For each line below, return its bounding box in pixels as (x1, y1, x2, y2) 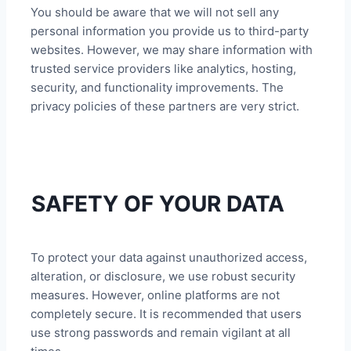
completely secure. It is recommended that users (31, 306, 302, 321)
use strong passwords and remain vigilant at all (31, 324, 291, 340)
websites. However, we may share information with (31, 42, 313, 57)
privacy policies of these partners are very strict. (31, 98, 300, 114)
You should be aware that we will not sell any (31, 4, 280, 20)
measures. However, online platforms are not (31, 287, 280, 302)
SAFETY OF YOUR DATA (31, 190, 284, 217)
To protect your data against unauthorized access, (31, 249, 308, 265)
